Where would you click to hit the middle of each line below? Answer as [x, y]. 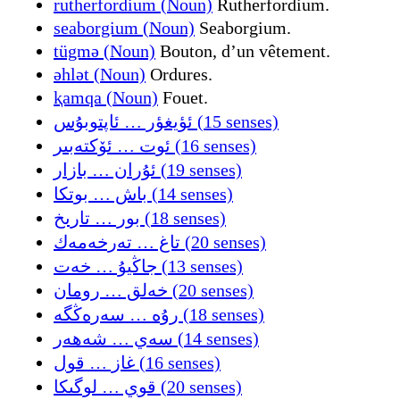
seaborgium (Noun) [124, 27]
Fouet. [183, 97]
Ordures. [179, 74]
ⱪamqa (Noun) [106, 97]
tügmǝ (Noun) [104, 50]
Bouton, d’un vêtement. [243, 50]
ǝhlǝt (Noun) [100, 74]
